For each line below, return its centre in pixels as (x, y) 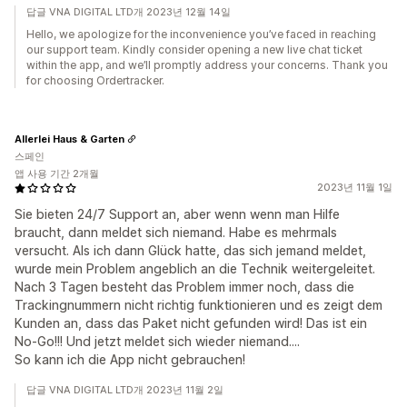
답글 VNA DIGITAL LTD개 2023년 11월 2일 (125, 390)
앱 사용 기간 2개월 (57, 174)
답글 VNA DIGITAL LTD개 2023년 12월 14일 (129, 12)
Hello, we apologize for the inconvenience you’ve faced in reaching (201, 34)
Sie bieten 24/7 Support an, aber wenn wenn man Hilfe (177, 214)
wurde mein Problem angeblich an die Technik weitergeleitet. (195, 268)
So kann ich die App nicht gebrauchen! (130, 359)
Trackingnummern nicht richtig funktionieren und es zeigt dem (199, 305)
